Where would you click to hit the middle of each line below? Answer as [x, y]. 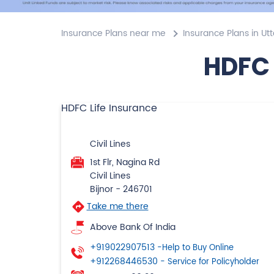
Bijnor [101, 189]
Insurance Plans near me [113, 33]
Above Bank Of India [132, 227]
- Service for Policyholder [209, 262]
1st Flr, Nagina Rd [124, 162]
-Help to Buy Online [195, 248]
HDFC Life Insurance [109, 108]
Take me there [117, 206]
